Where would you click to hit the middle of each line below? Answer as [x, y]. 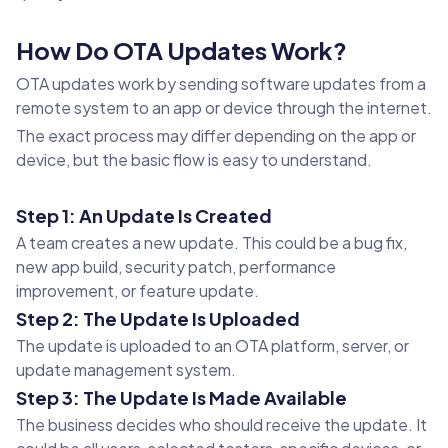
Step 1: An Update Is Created [144, 216]
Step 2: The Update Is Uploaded [158, 319]
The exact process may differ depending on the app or [216, 136]
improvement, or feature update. [137, 291]
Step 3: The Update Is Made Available [181, 398]
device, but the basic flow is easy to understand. [194, 160]
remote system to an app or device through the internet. [224, 108]
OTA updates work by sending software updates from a [221, 84]
